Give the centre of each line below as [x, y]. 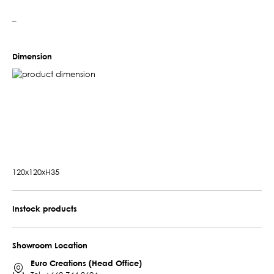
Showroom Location [50, 245]
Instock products [45, 208]
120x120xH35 [36, 172]
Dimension [32, 56]
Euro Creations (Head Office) [86, 263]
